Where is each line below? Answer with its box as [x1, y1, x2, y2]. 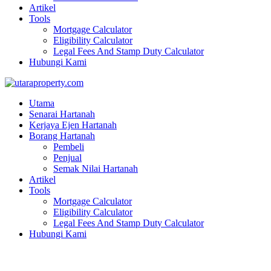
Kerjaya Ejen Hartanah [29, 120, 117, 130]
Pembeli [53, 142, 84, 152]
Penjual [53, 152, 82, 163]
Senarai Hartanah [29, 109, 95, 119]
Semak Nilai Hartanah [53, 163, 138, 174]
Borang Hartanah [29, 131, 95, 141]
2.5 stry [5, 251, 51, 267]
